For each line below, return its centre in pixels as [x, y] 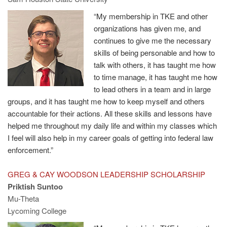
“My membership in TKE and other [151, 16]
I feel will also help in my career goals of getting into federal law [110, 137]
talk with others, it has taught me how [155, 64]
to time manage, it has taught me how [156, 77]
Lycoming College [37, 210]
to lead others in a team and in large [152, 89]
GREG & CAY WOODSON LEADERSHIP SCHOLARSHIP [106, 174]
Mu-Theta [23, 198]
